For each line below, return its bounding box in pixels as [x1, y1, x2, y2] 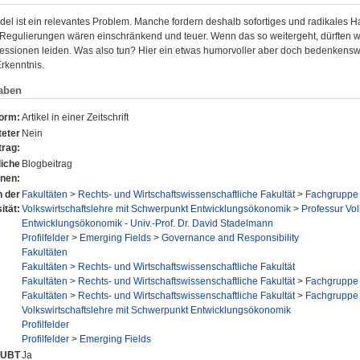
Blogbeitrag [22, 157, 72, 170]
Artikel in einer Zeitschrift [22, 111, 129, 123]
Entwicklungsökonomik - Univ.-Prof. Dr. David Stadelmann [22, 217, 273, 229]
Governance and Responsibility [162, 231, 299, 243]
